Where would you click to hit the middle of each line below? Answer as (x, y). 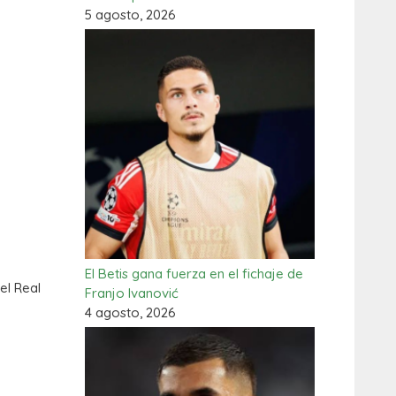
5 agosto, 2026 (130, 15)
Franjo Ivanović (132, 293)
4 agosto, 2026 (130, 312)
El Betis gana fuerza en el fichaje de (194, 274)
